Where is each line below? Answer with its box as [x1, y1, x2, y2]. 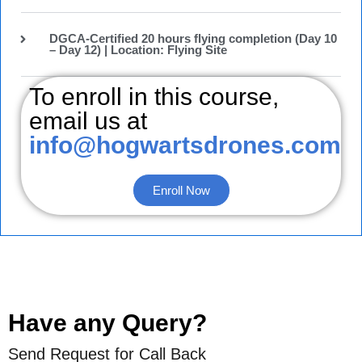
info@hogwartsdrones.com [29, 132, 341, 158]
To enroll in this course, [29, 83, 279, 110]
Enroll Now [152, 183, 210, 197]
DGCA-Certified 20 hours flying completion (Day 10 [48, 32, 337, 45]
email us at [29, 107, 147, 134]
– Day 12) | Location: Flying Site [48, 44, 227, 57]
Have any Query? [8, 309, 207, 336]
